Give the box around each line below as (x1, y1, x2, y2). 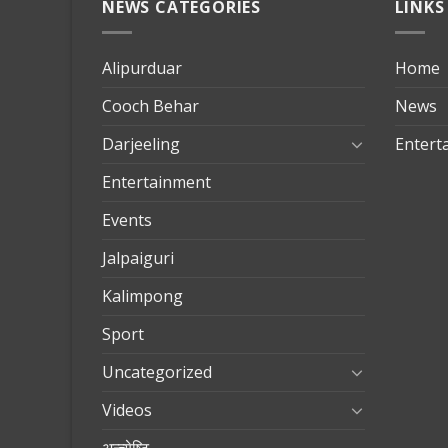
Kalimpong (102, 284, 183, 307)
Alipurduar (102, 56, 182, 79)
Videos (102, 398, 152, 421)
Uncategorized (102, 360, 212, 383)
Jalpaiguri (102, 246, 174, 269)
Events (102, 208, 152, 231)
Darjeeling (102, 132, 180, 155)
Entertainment (102, 170, 211, 193)
